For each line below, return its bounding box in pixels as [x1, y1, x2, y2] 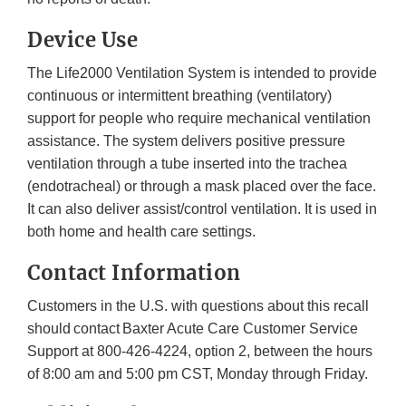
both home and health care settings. [27, 223, 256, 239]
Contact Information [27, 259, 241, 285]
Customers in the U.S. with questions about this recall [27, 297, 369, 314]
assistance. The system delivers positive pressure [27, 132, 345, 149]
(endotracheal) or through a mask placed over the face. [27, 178, 376, 194]
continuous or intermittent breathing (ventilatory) [27, 87, 332, 103]
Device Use [27, 26, 138, 53]
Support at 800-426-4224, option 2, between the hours [27, 343, 372, 359]
